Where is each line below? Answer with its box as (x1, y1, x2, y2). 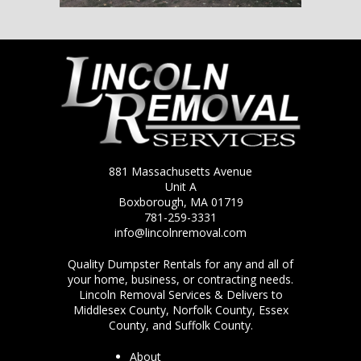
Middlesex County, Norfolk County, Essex (73, 302, 288, 318)
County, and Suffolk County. (108, 317, 253, 334)
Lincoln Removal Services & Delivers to (78, 287, 283, 303)
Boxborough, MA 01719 (118, 193, 243, 210)
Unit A (164, 178, 197, 194)
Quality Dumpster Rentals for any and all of (68, 256, 293, 272)
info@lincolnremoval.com (114, 224, 247, 240)
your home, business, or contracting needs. (68, 272, 293, 288)
